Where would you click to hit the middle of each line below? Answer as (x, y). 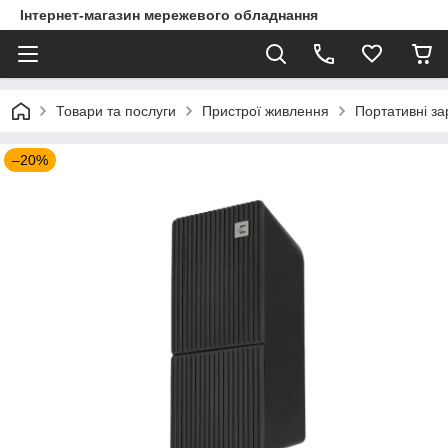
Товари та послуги (116, 111)
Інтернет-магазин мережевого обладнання (169, 15)
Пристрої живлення (265, 111)
